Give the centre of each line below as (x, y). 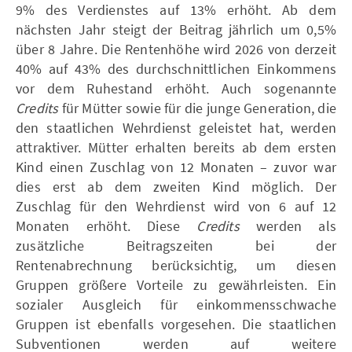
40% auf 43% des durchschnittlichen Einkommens (176, 68)
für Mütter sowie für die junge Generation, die (197, 108)
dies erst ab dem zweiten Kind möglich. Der (176, 186)
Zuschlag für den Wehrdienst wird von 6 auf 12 (176, 206)
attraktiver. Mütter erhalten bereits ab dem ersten (176, 147)
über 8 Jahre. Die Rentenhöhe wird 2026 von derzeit (176, 49)
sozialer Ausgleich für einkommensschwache (176, 304)
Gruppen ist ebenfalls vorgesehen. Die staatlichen (176, 324)
